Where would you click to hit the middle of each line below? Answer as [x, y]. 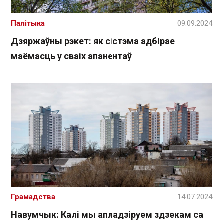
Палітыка [28, 23]
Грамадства [33, 197]
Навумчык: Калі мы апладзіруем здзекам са [107, 215]
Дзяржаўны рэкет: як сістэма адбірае [93, 41]
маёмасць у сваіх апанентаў [71, 56]
